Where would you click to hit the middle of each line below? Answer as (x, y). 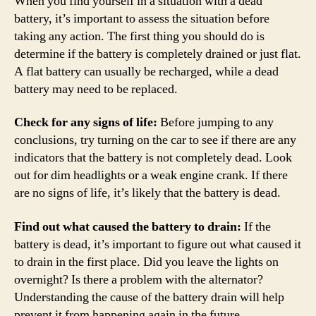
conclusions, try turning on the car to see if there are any (155, 140)
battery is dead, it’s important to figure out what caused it (158, 244)
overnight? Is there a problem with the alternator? (139, 279)
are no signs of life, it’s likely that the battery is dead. (147, 193)
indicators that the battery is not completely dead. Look (153, 158)
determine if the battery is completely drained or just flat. (158, 54)
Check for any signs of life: (86, 122)
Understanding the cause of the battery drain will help (149, 297)
